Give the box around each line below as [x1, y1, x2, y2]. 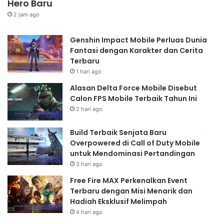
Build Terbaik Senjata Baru [70, 127, 166, 137]
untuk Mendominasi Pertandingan [70, 148, 195, 158]
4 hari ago [76, 208, 102, 215]
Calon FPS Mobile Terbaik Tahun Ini [70, 93, 197, 103]
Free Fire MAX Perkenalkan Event [70, 175, 187, 185]
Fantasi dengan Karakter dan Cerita [70, 45, 203, 55]
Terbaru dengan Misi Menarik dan [70, 185, 192, 196]
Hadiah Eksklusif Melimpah [70, 196, 167, 206]
